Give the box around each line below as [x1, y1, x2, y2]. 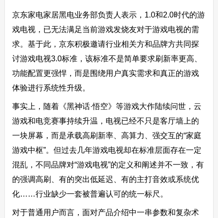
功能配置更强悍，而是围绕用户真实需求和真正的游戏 [12, 69, 199, 77]
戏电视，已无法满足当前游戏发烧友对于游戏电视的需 [12, 25, 199, 34]
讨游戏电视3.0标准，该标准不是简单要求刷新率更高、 [12, 54, 202, 63]
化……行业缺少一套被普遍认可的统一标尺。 [12, 190, 168, 198]
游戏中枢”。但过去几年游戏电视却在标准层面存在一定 [12, 146, 201, 154]
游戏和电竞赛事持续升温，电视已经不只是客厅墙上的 [12, 117, 199, 125]
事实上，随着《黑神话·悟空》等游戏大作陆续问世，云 [12, 102, 201, 110]
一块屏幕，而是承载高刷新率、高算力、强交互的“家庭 [12, 131, 201, 140]
